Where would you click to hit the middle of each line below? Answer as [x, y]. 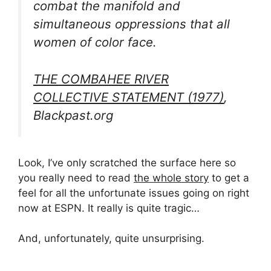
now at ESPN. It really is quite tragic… [109, 208]
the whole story [171, 178]
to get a [229, 178]
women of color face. [95, 42]
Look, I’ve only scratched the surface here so [127, 162]
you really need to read [76, 178]
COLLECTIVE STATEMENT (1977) [129, 97]
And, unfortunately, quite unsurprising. [111, 239]
